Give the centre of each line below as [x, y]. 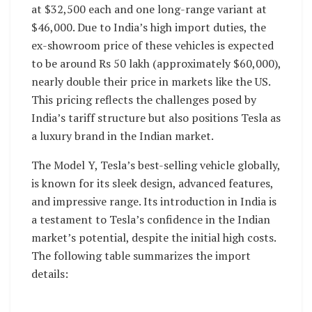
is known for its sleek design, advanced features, [152, 183]
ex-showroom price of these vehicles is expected [153, 45]
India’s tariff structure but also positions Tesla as [156, 117]
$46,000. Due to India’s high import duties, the [149, 27]
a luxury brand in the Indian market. [123, 135]
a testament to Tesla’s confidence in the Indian [151, 219]
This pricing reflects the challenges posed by [144, 99]
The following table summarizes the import [141, 255]
